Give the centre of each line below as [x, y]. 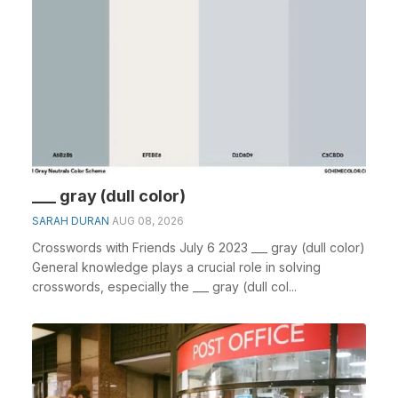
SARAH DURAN [71, 220]
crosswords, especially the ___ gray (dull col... [164, 286]
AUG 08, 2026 [148, 220]
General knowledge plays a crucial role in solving [176, 267]
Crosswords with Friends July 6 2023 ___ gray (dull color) [199, 247]
